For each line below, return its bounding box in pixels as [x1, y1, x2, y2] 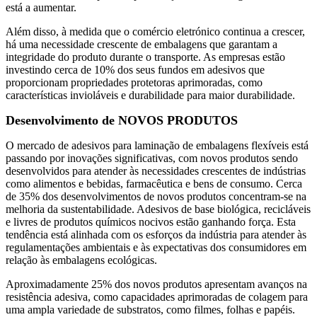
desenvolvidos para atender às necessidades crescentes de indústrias [6, 165, 306, 178]
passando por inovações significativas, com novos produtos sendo [6, 152, 298, 165]
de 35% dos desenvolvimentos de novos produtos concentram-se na [6, 190, 306, 203]
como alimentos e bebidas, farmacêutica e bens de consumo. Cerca [6, 178, 302, 190]
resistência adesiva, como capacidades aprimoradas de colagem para [6, 291, 308, 304]
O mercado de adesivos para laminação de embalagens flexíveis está [6, 139, 309, 152]
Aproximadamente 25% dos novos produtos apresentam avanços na [6, 278, 307, 291]
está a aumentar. [6, 1, 76, 14]
